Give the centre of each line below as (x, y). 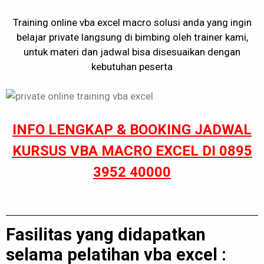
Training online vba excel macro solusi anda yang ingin (132, 22)
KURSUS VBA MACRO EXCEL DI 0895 (132, 151)
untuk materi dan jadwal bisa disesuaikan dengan (132, 52)
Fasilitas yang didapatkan (106, 234)
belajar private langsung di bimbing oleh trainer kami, (132, 37)
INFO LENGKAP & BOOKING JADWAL (132, 129)
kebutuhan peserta (132, 66)
